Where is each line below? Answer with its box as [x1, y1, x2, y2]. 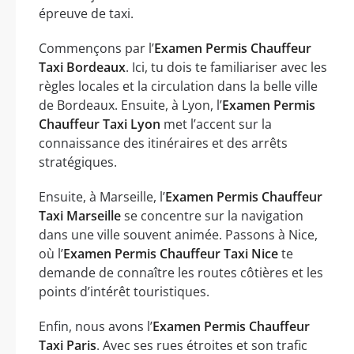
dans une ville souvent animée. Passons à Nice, [39, 225, 318, 243]
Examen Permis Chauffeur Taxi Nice [63, 244, 278, 262]
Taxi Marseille [39, 206, 121, 224]
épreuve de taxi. [39, 4, 134, 22]
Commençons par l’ [39, 39, 154, 57]
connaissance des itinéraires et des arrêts [39, 134, 288, 152]
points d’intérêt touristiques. [39, 282, 209, 300]
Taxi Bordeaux [39, 58, 126, 76]
